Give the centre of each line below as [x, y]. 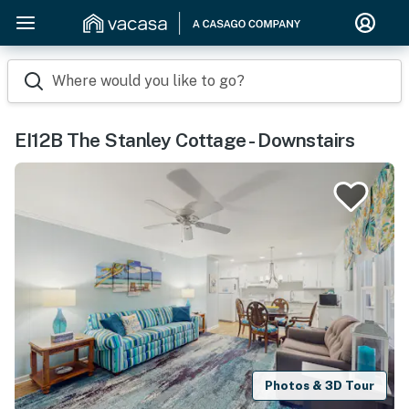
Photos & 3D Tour [320, 385]
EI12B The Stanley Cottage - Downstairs [184, 140]
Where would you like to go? [148, 81]
